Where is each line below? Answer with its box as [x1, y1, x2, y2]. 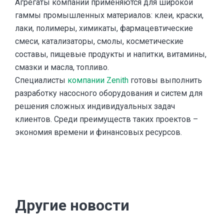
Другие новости [15, 196, 129, 214]
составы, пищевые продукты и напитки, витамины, [15, 49, 206, 59]
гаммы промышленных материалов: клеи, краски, [15, 10, 203, 20]
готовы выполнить [128, 75, 202, 85]
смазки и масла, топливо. [15, 62, 109, 72]
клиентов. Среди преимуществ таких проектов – [15, 114, 198, 124]
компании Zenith [67, 75, 128, 85]
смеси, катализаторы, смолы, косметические [15, 36, 183, 46]
